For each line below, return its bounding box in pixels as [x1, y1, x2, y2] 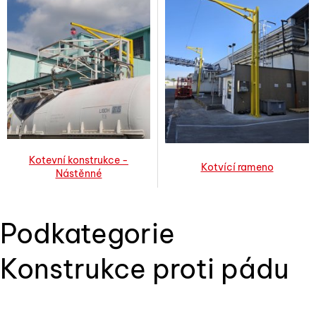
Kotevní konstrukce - [29, 154, 128, 167]
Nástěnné [55, 167, 102, 181]
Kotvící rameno [200, 161, 274, 174]
